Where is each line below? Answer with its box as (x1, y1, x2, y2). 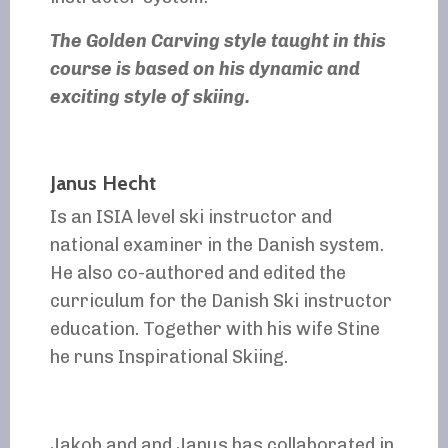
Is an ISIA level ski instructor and (50, 205, 332, 228)
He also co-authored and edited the (50, 261, 346, 284)
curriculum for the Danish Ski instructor (50, 289, 392, 312)
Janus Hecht (50, 170, 156, 195)
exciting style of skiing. (50, 85, 250, 108)
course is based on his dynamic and (50, 57, 360, 80)
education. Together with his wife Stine (50, 317, 380, 340)
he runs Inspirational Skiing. (50, 345, 288, 368)
